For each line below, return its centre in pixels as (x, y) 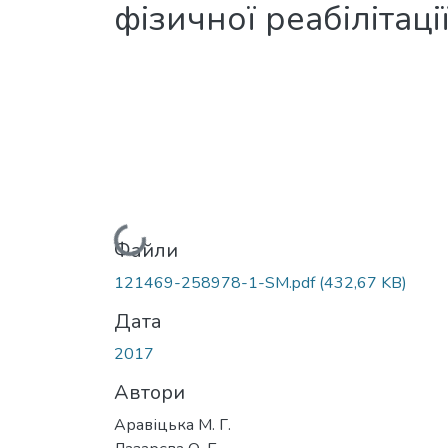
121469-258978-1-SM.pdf (216, 282)
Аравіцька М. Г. (172, 424)
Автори (149, 392)
